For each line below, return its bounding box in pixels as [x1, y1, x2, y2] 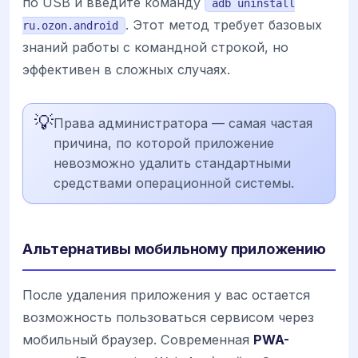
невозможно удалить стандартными [54, 155, 291, 172]
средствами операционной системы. [54, 175, 294, 192]
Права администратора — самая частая [54, 115, 312, 132]
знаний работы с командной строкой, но [22, 39, 288, 56]
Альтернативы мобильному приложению [22, 240, 326, 258]
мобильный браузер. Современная [22, 332, 253, 348]
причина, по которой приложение [54, 135, 274, 152]
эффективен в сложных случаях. [22, 62, 230, 78]
